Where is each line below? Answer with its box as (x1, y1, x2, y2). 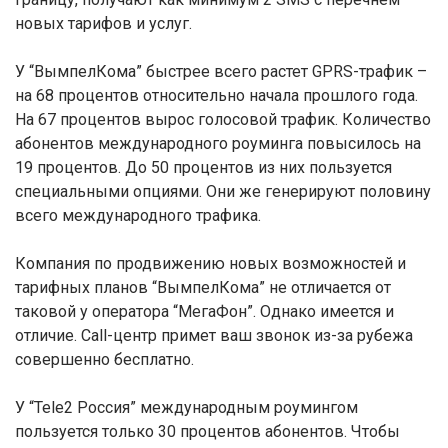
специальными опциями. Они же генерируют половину (15, 182, 431, 201)
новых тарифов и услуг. (15, 14, 192, 33)
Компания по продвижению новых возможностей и (15, 254, 406, 273)
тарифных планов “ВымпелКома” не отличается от (15, 278, 391, 297)
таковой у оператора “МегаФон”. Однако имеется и (15, 302, 394, 321)
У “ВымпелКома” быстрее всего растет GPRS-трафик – (15, 62, 427, 81)
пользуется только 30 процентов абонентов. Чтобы (15, 422, 400, 441)
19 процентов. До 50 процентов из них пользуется (15, 158, 392, 177)
